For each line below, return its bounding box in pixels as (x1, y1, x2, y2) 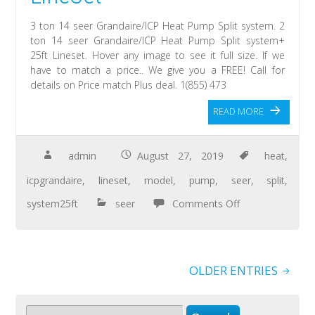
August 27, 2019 (136, 148, 224, 162)
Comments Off (172, 196, 240, 210)
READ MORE (212, 104, 264, 117)
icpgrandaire (27, 173, 83, 187)
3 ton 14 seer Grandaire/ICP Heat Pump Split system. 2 (30, 18, 285, 32)
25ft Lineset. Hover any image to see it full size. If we (30, 48, 285, 62)
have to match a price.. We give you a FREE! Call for (30, 63, 285, 77)
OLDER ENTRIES (188, 262, 281, 278)
